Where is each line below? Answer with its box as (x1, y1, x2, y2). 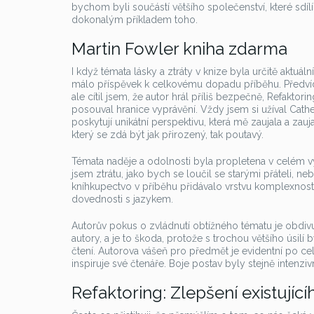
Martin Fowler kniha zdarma (71, 39, 287, 59)
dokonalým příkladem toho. (71, 14, 198, 25)
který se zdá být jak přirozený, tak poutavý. (71, 129, 264, 140)
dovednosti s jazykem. (71, 193, 173, 205)
